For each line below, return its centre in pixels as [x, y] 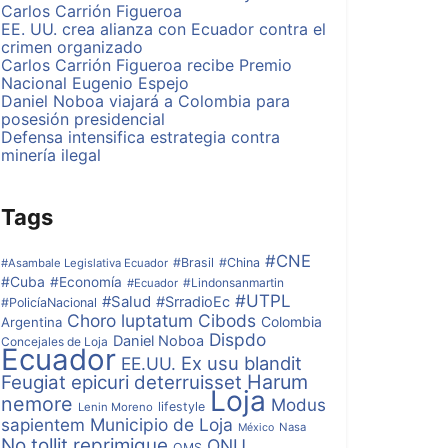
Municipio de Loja [161, 424]
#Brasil [193, 262]
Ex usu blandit [241, 363]
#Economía [86, 282]
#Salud [126, 301]
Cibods [227, 320]
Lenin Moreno [115, 407]
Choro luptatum [130, 320]
